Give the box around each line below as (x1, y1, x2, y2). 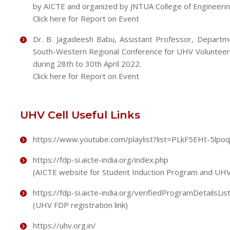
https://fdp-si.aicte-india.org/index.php (32, 155, 168, 165)
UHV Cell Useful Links (20, 108, 140, 121)
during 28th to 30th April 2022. (32, 59, 141, 69)
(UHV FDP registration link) (32, 200, 128, 210)
